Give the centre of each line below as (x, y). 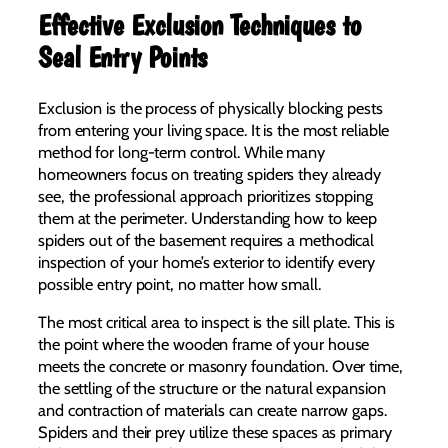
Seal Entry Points (123, 57)
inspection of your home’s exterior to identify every (206, 261)
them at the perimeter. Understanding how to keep (208, 217)
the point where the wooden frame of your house (204, 344)
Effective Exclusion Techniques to (199, 25)
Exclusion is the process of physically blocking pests (210, 107)
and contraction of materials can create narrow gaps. (212, 410)
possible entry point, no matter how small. (179, 283)
